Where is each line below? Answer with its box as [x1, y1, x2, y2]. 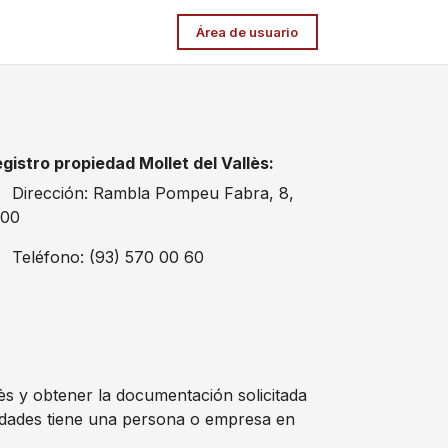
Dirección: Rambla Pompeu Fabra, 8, [7, 183, 294, 203]
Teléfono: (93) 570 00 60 [7, 247, 204, 267]
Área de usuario [196, 23, 299, 40]
